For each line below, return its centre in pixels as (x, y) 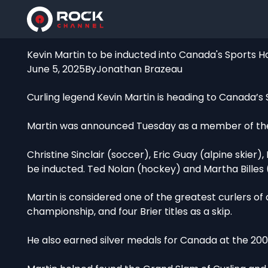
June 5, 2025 (56, 69)
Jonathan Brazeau (140, 69)
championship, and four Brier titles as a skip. (130, 212)
